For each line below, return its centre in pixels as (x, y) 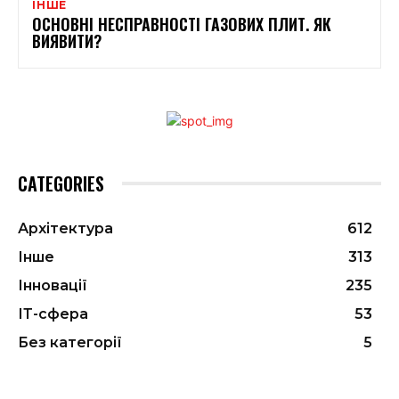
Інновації (53, 285)
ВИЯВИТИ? (67, 41)
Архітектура (65, 228)
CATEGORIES (61, 183)
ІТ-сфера (53, 313)
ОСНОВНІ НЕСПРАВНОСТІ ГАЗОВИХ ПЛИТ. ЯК (182, 24)
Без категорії (70, 342)
